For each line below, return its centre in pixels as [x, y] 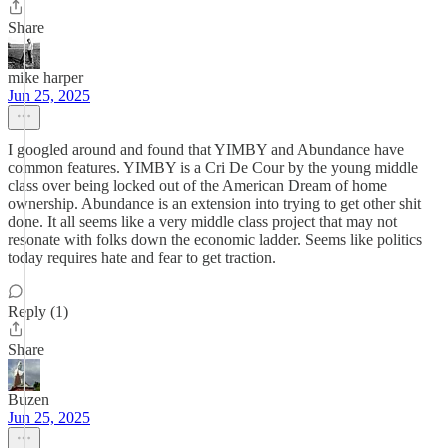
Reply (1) [38, 311]
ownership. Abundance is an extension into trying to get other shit [214, 203]
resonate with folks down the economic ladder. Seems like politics [215, 239]
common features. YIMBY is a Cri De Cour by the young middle [213, 167]
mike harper [45, 77]
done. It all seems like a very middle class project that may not [202, 221]
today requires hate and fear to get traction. [142, 257]
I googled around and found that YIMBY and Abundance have [206, 149]
